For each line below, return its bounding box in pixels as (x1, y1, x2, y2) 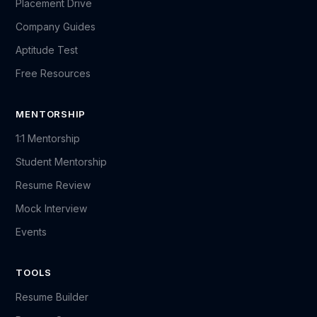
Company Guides (16, 21, 96, 33)
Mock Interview (16, 202, 88, 214)
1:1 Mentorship (16, 132, 81, 144)
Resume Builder (16, 291, 89, 303)
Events (16, 226, 47, 238)
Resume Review (16, 179, 91, 191)
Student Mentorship (16, 156, 108, 168)
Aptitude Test (16, 44, 79, 56)
